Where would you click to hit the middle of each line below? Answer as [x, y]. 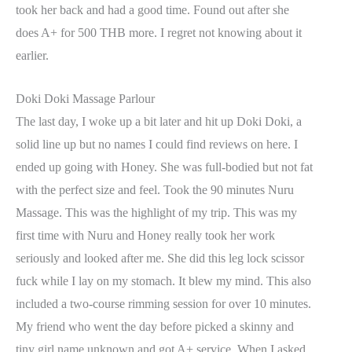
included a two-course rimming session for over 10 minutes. [163, 303]
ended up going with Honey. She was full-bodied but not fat [164, 167]
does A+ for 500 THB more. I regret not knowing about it [159, 33]
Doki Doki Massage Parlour [85, 98]
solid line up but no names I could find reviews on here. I [157, 144]
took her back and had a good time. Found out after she [152, 10]
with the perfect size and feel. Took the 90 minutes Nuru [155, 189]
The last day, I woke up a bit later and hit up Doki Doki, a [159, 121]
